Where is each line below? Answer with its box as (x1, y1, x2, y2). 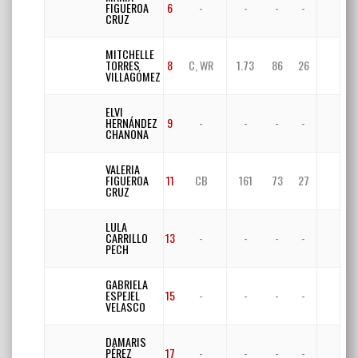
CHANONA (105, 125, 149, 142)
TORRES (105, 56, 140, 74)
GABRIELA (105, 275, 148, 292)
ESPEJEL (105, 286, 140, 304)
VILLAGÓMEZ (105, 67, 161, 85)
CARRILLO (105, 229, 148, 246)
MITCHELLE (105, 45, 154, 62)
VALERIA (105, 160, 140, 177)
